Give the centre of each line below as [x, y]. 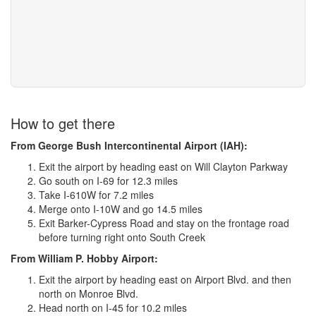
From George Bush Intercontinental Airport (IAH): [129, 146]
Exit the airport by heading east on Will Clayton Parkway [163, 167]
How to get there [63, 123]
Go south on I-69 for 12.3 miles [108, 181]
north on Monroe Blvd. [89, 294]
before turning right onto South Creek [122, 237]
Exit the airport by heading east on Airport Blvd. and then [165, 280]
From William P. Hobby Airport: [84, 259]
